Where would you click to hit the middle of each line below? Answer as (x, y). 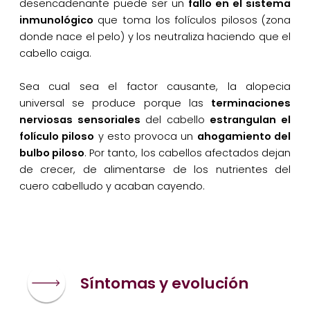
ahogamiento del (244, 137)
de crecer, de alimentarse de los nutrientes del (155, 170)
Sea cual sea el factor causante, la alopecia (155, 87)
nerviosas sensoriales (80, 120)
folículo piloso (57, 137)
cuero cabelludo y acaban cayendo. (112, 186)
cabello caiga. (55, 54)
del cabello (175, 120)
